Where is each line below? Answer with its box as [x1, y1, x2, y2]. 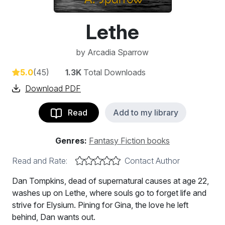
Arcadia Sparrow [87, 47, 149, 57]
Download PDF [25, 83, 81, 93]
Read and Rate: [12, 156, 67, 166]
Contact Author [125, 156, 180, 166]
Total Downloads [81, 67, 146, 77]
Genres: [55, 136, 87, 146]
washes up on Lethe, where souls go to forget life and [12, 188, 206, 198]
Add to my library [113, 107, 178, 118]
